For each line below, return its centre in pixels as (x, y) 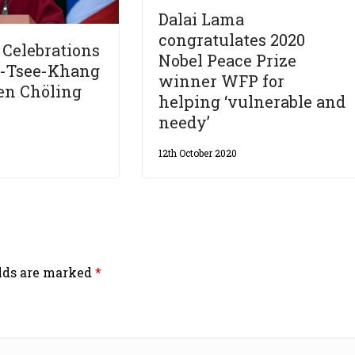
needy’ (185, 122)
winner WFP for (222, 81)
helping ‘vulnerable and (252, 102)
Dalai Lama (202, 19)
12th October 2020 (198, 153)
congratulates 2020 (232, 40)
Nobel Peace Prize (228, 61)
